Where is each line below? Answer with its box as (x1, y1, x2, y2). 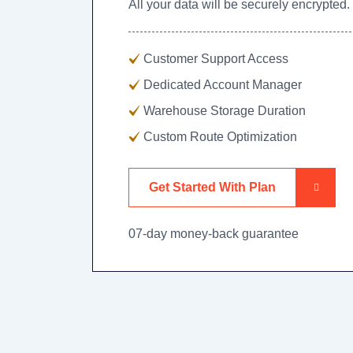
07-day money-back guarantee (128, 226, 299, 240)
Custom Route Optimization (143, 129, 297, 143)
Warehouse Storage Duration (143, 103, 306, 117)
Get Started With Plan (149, 180, 276, 194)
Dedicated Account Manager (143, 77, 302, 91)
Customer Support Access (143, 51, 288, 65)
